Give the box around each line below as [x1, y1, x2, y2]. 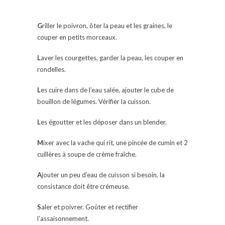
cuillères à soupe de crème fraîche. [37, 150, 137, 159]
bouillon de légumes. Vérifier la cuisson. [37, 97, 151, 106]
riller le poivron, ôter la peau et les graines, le [42, 22, 172, 30]
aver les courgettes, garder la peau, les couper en [41, 54, 183, 62]
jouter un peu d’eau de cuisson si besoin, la [42, 171, 165, 179]
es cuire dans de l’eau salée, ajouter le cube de [41, 86, 174, 94]
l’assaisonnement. [37, 214, 89, 223]
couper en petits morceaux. [37, 33, 117, 42]
